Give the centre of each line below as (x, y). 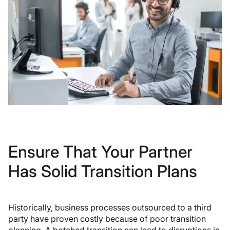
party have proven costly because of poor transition (107, 219)
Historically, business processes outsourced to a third (110, 208)
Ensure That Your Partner (100, 152)
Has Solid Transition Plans (103, 171)
